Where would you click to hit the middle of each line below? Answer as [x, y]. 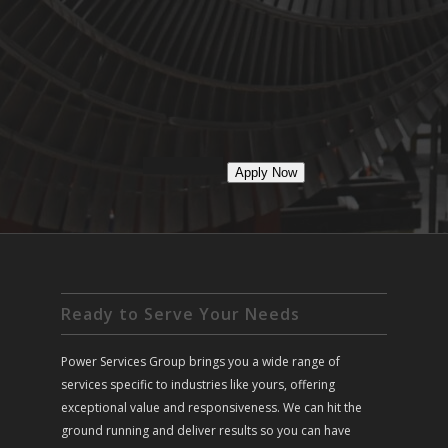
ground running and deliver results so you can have [206, 430]
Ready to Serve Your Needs [181, 313]
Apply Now [266, 173]
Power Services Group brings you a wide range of [201, 361]
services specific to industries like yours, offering [198, 384]
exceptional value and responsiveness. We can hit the [212, 407]
